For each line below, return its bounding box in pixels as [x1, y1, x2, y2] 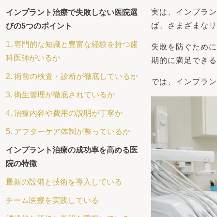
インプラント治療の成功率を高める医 [6, 146, 138, 154]
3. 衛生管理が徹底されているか [6, 91, 115, 99]
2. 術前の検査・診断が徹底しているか [6, 72, 138, 80]
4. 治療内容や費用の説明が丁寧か [6, 109, 123, 117]
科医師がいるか [6, 54, 60, 62]
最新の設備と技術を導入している [6, 178, 122, 186]
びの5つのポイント [6, 22, 72, 30]
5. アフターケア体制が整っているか [6, 127, 130, 136]
